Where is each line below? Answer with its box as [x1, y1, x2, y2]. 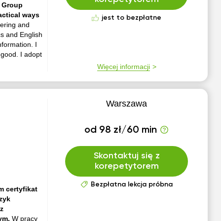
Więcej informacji [97, 63, 150, 71]
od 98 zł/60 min [84, 125, 157, 135]
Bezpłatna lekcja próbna [90, 181, 173, 188]
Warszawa [106, 99, 147, 109]
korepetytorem [94, 162, 159, 171]
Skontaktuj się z [93, 151, 160, 160]
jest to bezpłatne [102, 14, 162, 21]
